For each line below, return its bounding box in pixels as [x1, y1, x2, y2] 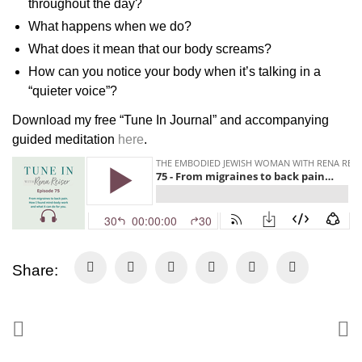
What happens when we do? [28, 19, 192, 34]
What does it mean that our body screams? [28, 42, 271, 57]
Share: [12, 262, 58, 280]
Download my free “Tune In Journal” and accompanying [12, 112, 329, 127]
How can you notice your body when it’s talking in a [28, 65, 321, 79]
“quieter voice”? [28, 84, 117, 99]
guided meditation [12, 132, 118, 146]
